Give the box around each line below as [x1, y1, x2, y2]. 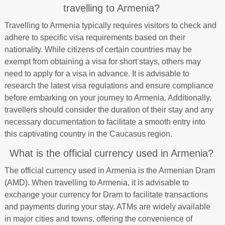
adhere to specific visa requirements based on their [4, 33, 185, 42]
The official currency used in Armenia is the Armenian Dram [4, 166, 215, 175]
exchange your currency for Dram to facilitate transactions [4, 190, 208, 199]
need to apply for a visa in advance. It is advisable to [4, 69, 189, 78]
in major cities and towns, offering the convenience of [4, 214, 192, 223]
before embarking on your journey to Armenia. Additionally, [4, 93, 211, 102]
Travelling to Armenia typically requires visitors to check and [4, 21, 216, 30]
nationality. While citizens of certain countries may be [4, 45, 192, 54]
